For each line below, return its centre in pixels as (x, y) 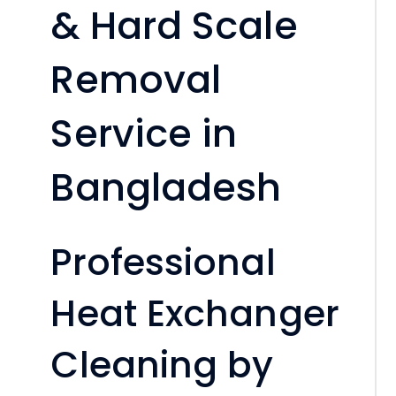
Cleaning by (162, 364)
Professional (163, 262)
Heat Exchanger (195, 313)
